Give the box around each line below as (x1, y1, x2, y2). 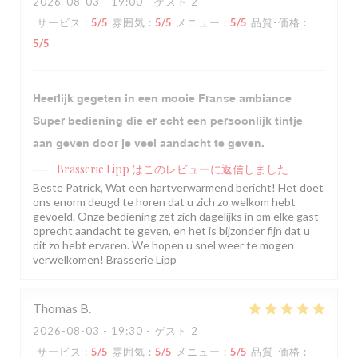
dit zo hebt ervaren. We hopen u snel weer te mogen (33, 238, 294, 253)
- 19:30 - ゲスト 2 (100, 324, 198, 338)
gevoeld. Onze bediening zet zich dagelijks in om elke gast (33, 209, 319, 224)
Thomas (33, 300, 78, 316)
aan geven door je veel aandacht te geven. (33, 137, 265, 150)
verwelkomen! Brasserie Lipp (33, 253, 177, 267)
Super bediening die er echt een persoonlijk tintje (33, 114, 303, 128)
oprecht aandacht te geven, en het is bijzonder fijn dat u (33, 224, 310, 238)
